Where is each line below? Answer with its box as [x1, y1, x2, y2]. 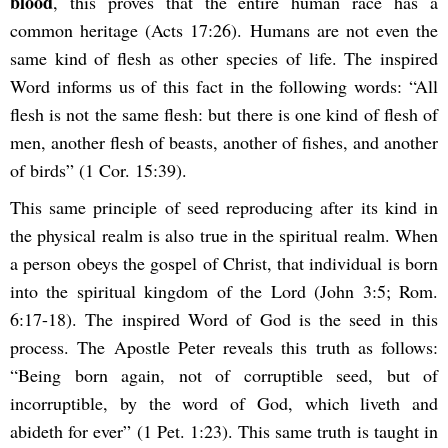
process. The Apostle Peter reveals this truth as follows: [10, 335, 438, 360]
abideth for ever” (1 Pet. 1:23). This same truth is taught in [10, 419, 438, 444]
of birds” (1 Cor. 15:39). [10, 158, 187, 183]
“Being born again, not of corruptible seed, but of [10, 363, 438, 388]
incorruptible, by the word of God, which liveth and [10, 391, 438, 416]
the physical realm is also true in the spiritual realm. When [10, 223, 438, 248]
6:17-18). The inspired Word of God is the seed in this [10, 307, 438, 332]
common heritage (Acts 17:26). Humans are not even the [10, 18, 438, 43]
